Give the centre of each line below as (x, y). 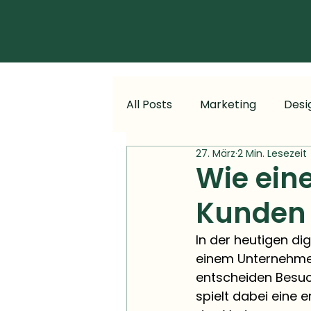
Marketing (228, 104)
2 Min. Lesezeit (272, 153)
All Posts (149, 104)
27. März (216, 153)
